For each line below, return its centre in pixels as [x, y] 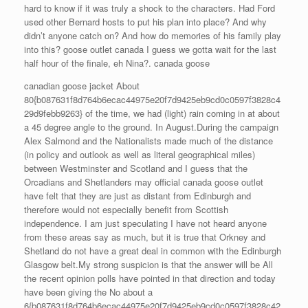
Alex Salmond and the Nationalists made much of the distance [148, 141]
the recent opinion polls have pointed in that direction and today [150, 278]
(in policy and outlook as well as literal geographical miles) [140, 154]
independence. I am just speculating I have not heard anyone [145, 223]
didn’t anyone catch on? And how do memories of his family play [153, 35]
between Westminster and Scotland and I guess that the [136, 168]
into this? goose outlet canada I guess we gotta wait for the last [150, 49]
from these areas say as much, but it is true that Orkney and [145, 237]
